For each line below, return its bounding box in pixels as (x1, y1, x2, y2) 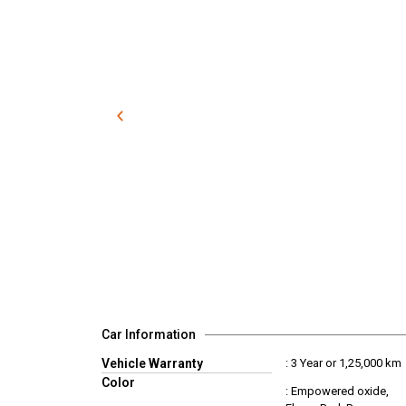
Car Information (101, 327, 196, 342)
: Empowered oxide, (285, 384, 389, 398)
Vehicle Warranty (101, 356, 203, 371)
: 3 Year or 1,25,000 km (285, 356, 401, 370)
